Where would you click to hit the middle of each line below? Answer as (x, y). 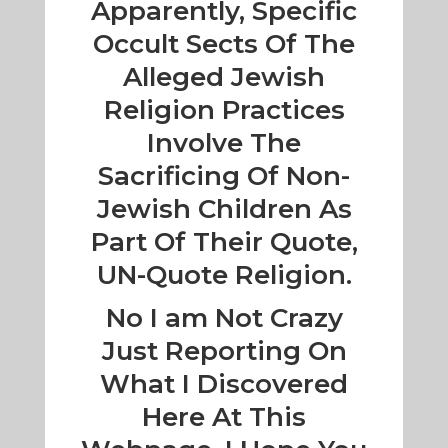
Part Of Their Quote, (224, 242)
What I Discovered (224, 384)
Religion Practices (224, 110)
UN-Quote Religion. (224, 275)
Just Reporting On (224, 351)
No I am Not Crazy (224, 318)
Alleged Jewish (224, 77)
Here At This (224, 417)
